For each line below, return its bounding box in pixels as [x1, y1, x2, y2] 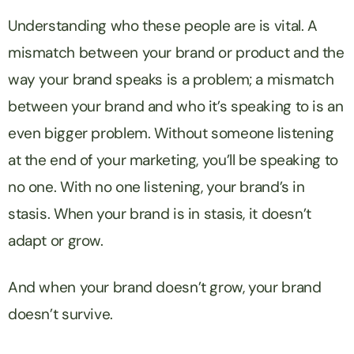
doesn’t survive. [8, 304, 117, 325]
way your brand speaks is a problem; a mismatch [8, 70, 334, 90]
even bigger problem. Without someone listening [8, 123, 334, 144]
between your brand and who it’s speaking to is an [8, 96, 344, 117]
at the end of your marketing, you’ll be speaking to [8, 150, 338, 171]
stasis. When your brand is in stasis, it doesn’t [8, 204, 311, 224]
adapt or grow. [8, 231, 107, 251]
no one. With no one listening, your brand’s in [8, 177, 305, 198]
